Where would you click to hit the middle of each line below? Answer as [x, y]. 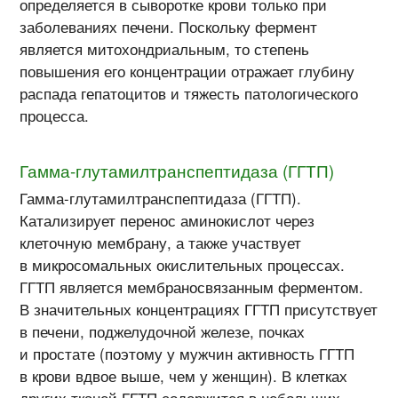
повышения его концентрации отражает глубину [187, 71]
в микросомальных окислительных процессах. [183, 264]
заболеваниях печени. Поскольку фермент [169, 26]
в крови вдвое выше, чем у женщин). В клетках [184, 375]
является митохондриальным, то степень [165, 48]
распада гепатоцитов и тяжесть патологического [189, 93]
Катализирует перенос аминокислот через [167, 220]
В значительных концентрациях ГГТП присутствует [199, 309]
